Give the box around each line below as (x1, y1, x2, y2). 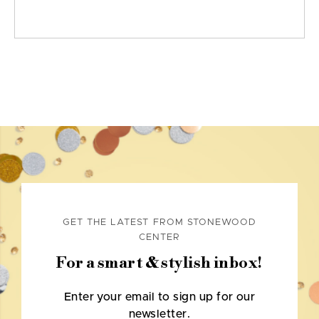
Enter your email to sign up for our (63, 291, 256, 303)
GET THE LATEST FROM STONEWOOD (62, 218, 257, 228)
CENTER (138, 233, 181, 243)
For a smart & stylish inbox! (56, 253, 263, 273)
